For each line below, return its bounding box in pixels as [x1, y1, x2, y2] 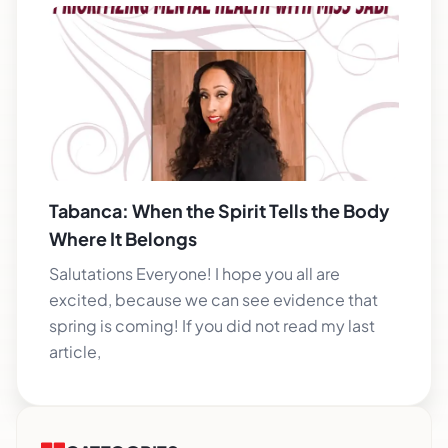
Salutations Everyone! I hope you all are [49, 262, 340, 284]
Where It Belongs [49, 226, 197, 250]
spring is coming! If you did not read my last [49, 314, 375, 336]
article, [49, 340, 101, 362]
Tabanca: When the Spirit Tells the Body [49, 198, 390, 222]
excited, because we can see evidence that [49, 288, 378, 310]
